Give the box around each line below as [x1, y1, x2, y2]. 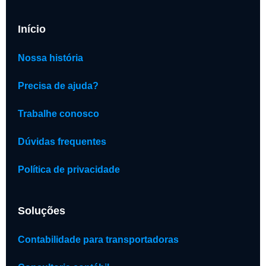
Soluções [18, 205, 65, 217]
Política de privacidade [18, 164, 120, 175]
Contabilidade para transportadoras [18, 235, 179, 245]
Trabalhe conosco [18, 109, 99, 119]
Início [18, 23, 46, 36]
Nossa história [18, 53, 83, 64]
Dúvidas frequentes [18, 137, 106, 147]
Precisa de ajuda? [18, 81, 99, 91]
